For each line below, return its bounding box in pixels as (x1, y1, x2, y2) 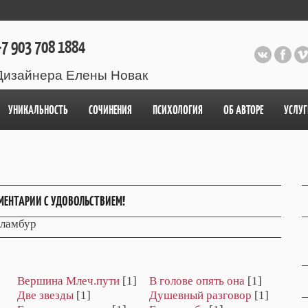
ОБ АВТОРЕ (223, 102, 263, 118)
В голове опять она (149, 274, 245, 288)
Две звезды (17, 289, 74, 302)
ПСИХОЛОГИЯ (153, 102, 203, 118)
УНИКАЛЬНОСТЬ (8, 102, 68, 118)
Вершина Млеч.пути (17, 274, 120, 288)
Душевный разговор (149, 289, 252, 302)
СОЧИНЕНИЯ (89, 102, 132, 118)
